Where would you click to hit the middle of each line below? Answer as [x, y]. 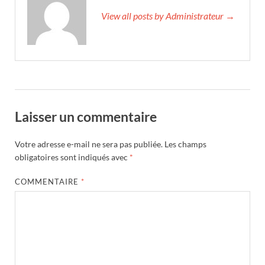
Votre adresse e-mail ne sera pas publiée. [89, 144]
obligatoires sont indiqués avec [72, 157]
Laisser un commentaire [86, 117]
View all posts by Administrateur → [168, 16]
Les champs [185, 144]
